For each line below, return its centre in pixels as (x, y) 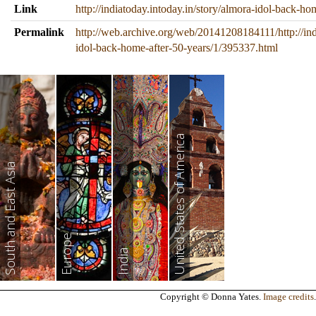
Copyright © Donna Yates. (212, 297)
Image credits (288, 297)
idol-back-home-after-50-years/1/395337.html (177, 48)
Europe (66, 254)
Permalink (39, 32)
